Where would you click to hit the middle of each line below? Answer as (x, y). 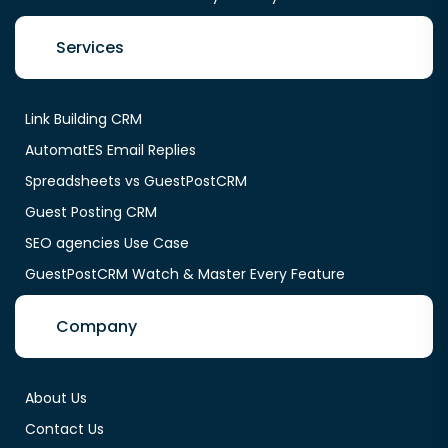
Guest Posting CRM (91, 212)
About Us (56, 398)
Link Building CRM (83, 119)
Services (90, 48)
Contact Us (64, 429)
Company (96, 327)
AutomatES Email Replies (110, 150)
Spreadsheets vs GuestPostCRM (136, 181)
